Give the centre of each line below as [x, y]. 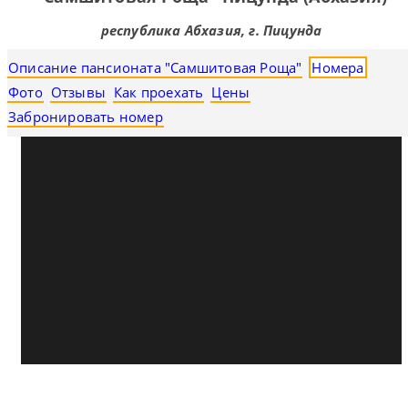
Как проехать [159, 92]
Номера [338, 67]
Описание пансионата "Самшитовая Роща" [155, 67]
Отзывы [78, 92]
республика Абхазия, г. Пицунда [211, 30]
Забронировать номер [86, 117]
